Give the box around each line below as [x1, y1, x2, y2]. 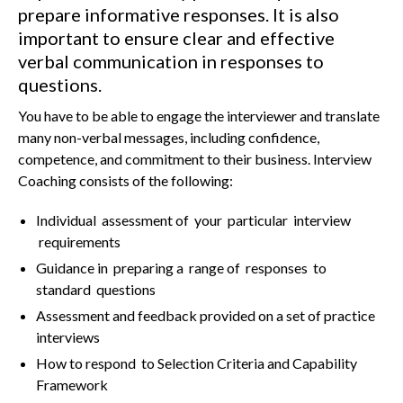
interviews [36, 328, 100, 345]
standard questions [36, 281, 156, 298]
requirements [36, 233, 121, 250]
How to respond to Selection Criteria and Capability [36, 354, 357, 372]
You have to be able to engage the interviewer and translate [18, 107, 380, 124]
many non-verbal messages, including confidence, [18, 129, 319, 146]
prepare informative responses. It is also [18, 4, 339, 25]
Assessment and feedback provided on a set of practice [36, 307, 375, 324]
